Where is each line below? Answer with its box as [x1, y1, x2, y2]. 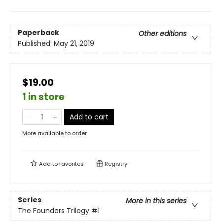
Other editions [139, 29, 186, 39]
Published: [18, 38, 54, 49]
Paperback [18, 28, 59, 38]
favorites [59, 159, 84, 168]
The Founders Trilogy [18, 206, 89, 216]
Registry [103, 159, 127, 168]
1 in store [22, 90, 65, 104]
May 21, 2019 [54, 38, 94, 49]
